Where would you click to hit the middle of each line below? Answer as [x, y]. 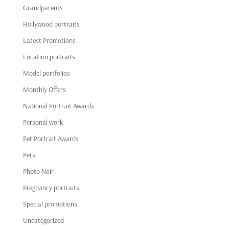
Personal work [43, 122]
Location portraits [49, 57]
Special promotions [50, 204]
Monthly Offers [44, 89]
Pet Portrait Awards [51, 139]
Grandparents [43, 8]
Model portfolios [46, 73]
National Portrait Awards [58, 106]
